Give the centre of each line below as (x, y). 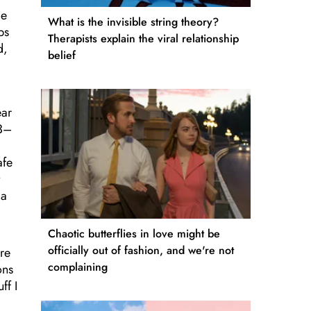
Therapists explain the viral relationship (143, 39)
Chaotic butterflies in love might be (134, 234)
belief (62, 56)
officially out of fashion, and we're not (141, 251)
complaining (78, 267)
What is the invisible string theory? (133, 22)
